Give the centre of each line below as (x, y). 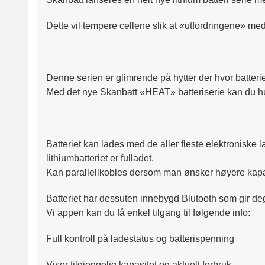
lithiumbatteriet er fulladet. (100, 159)
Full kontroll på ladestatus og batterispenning (140, 239)
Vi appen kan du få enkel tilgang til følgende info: (148, 213)
